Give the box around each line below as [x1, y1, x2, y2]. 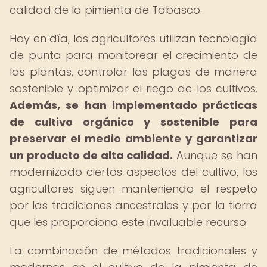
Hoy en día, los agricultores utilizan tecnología [10, 31, 257, 46]
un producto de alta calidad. [10, 148, 173, 163]
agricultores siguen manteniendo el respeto [10, 181, 257, 196]
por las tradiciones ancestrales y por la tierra [10, 198, 257, 213]
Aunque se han [173, 148, 258, 163]
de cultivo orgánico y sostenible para [10, 114, 257, 129]
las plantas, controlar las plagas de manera [10, 64, 257, 79]
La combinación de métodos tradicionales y [10, 243, 257, 258]
